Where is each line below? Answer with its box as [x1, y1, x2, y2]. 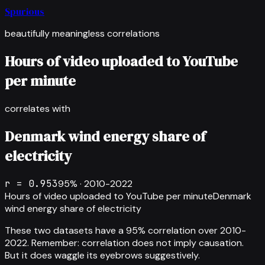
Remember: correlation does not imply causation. [31, 236, 244, 249]
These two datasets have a [5, 224, 126, 237]
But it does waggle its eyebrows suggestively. [5, 248, 200, 261]
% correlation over [138, 224, 220, 237]
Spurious [5, 5, 44, 18]
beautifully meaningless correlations [5, 27, 160, 40]
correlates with [5, 102, 70, 115]
